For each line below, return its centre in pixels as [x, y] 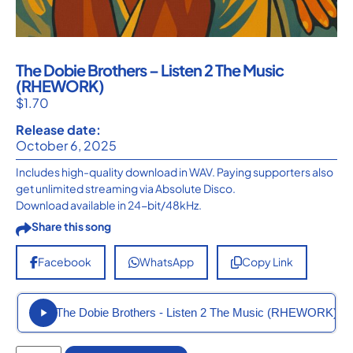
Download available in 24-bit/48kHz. [109, 204]
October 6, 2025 [66, 145]
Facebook [65, 262]
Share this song [71, 226]
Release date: [58, 129]
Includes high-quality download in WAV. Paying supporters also [175, 171]
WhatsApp [167, 262]
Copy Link [268, 262]
